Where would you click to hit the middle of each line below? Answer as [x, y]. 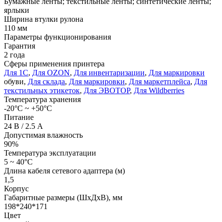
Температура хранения [42, 99]
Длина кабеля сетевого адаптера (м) [64, 170]
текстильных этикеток [42, 90]
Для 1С [16, 72]
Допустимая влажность [43, 135]
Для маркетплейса [160, 81]
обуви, [16, 81]
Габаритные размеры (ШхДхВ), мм [63, 197]
